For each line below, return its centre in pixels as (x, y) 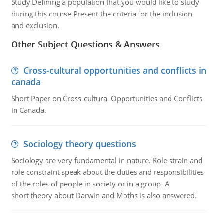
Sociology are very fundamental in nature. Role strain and (107, 160)
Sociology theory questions (79, 144)
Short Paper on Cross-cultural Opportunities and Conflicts (107, 98)
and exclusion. (35, 25)
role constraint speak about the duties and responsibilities (107, 172)
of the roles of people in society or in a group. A (90, 184)
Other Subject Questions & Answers (85, 44)
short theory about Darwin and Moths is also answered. (104, 195)
